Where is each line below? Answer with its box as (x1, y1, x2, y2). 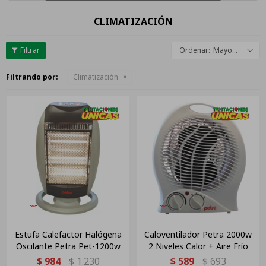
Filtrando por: (6, 72, 58, 83)
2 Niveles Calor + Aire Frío (148, 240, 248, 252)
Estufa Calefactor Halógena (14, 229, 122, 240)
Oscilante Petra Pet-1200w (15, 240, 121, 252)
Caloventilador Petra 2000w (144, 229, 252, 240)
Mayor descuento (213, 45, 232, 56)
